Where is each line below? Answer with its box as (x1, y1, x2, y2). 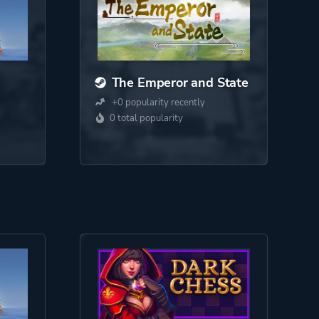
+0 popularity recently (109, 96, 205, 109)
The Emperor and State (111, 74, 249, 91)
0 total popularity (109, 112, 183, 125)
